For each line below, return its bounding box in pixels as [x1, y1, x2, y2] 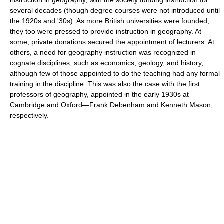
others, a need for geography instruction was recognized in [10, 48, 196, 56]
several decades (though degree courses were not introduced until [10, 6, 220, 14]
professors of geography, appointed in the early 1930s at [10, 90, 189, 98]
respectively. [10, 111, 49, 119]
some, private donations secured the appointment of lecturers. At [10, 38, 214, 46]
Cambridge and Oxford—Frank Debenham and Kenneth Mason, [10, 101, 213, 109]
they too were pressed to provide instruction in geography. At [10, 27, 201, 35]
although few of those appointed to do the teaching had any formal [10, 69, 220, 77]
